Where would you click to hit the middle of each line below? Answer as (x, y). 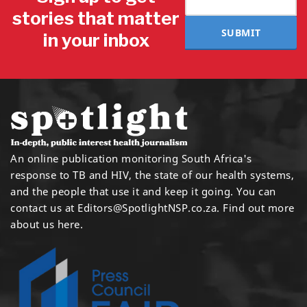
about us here (45, 224)
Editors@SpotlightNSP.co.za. (149, 208)
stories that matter (96, 19)
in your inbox (96, 40)
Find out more (257, 208)
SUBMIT (241, 32)
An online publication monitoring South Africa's (131, 159)
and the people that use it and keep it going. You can (143, 192)
